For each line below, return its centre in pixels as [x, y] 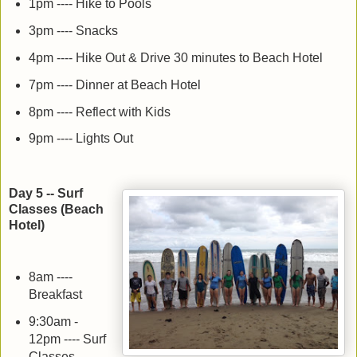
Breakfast [55, 295]
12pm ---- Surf [67, 339]
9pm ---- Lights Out [80, 139]
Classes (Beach [56, 210]
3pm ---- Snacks [73, 30]
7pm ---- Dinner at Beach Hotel [114, 84]
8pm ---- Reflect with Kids [99, 112]
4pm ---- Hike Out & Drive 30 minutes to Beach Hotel [175, 57]
